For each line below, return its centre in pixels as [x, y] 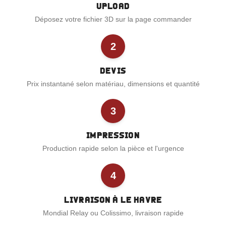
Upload [113, 6]
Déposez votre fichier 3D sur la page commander [113, 19]
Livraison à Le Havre [113, 200]
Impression [113, 135]
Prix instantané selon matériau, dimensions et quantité [113, 84]
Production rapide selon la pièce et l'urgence [113, 148]
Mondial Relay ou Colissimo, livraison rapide [113, 213]
